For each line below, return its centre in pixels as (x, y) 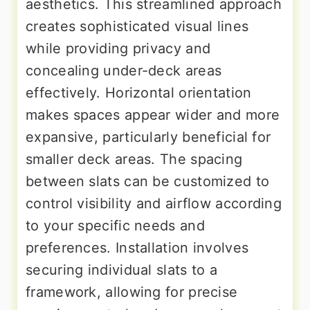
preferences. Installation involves (137, 247)
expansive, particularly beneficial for (148, 137)
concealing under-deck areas (124, 70)
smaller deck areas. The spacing (134, 159)
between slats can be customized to (148, 181)
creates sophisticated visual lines (137, 26)
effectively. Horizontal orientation (139, 92)
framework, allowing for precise (132, 292)
